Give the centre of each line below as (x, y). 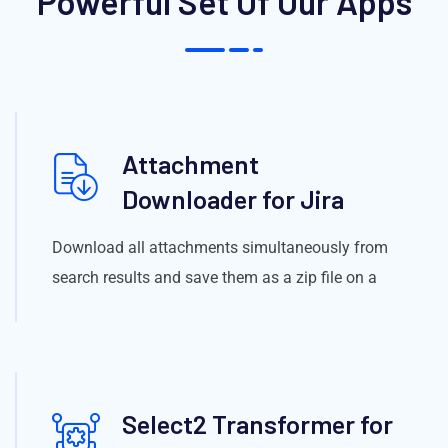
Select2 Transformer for (257, 423)
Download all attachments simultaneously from (220, 247)
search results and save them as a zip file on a (214, 277)
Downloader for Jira (233, 198)
